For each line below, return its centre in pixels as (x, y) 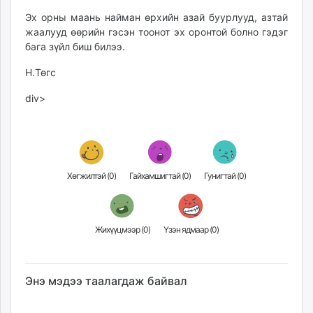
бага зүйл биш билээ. (75, 46)
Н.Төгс (41, 72)
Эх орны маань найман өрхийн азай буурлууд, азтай (156, 17)
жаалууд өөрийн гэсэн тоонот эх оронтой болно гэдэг (156, 32)
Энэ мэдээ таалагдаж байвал (106, 281)
